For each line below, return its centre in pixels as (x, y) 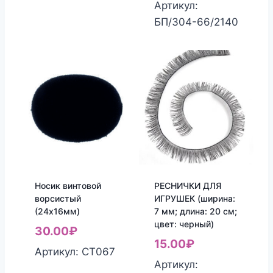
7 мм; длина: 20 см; (195, 211)
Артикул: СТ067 (75, 252)
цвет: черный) (184, 224)
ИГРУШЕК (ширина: (194, 198)
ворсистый (58, 198)
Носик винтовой (68, 185)
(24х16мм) (57, 211)
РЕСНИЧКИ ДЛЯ (187, 185)
